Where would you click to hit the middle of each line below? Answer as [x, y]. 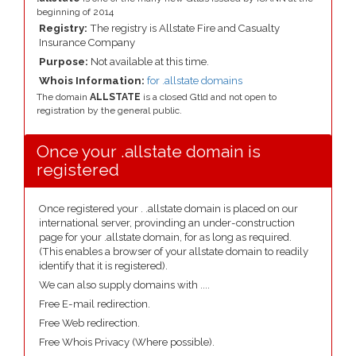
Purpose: [65, 62]
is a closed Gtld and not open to [209, 97]
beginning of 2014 [75, 12]
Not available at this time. [150, 62]
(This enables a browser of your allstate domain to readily [174, 252]
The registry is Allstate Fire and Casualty [184, 28]
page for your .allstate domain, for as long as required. [165, 237]
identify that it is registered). [103, 266]
